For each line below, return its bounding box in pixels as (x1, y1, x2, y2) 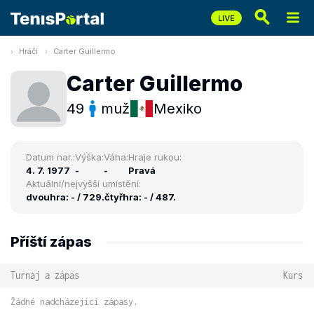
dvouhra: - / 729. (26, 191, 104, 203)
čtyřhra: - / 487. (104, 191, 176, 203)
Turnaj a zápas (11, 269, 79, 281)
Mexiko (153, 100, 202, 117)
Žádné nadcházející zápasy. (11, 296, 138, 307)
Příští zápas (11, 233, 92, 250)
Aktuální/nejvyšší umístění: (26, 178, 141, 189)
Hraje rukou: (128, 151, 182, 163)
